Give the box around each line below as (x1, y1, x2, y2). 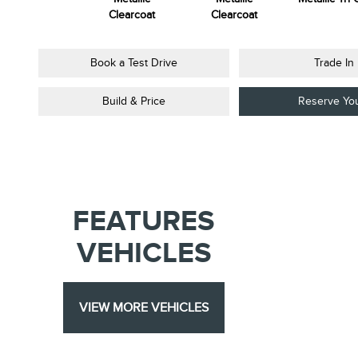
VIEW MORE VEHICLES (79, 300, 209, 316)
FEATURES (73, 204, 215, 239)
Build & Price (101, 94, 165, 108)
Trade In (314, 56, 355, 70)
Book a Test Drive (89, 56, 177, 70)
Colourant (6, 8, 54, 22)
